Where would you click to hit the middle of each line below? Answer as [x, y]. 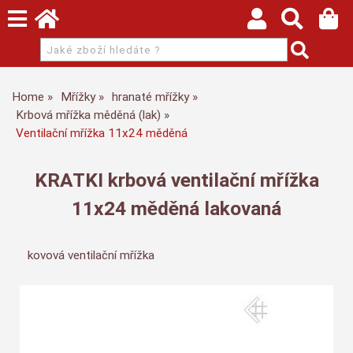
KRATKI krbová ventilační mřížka [176, 180]
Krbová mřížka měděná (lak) [88, 115]
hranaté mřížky [150, 97]
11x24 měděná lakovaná [176, 208]
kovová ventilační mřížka [91, 256]
